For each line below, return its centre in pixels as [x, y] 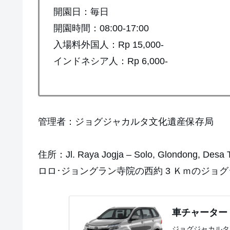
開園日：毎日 [81, 12]
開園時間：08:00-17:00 [101, 28]
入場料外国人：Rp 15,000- [109, 44]
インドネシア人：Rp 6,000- [111, 61]
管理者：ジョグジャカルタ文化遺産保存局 [126, 121]
